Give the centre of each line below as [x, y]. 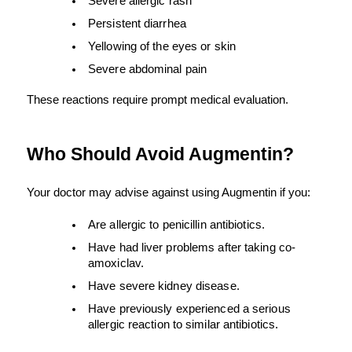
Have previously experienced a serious [189, 309]
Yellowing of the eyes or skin [162, 47]
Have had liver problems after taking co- [192, 248]
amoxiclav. [116, 264]
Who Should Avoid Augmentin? [160, 154]
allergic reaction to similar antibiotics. [183, 325]
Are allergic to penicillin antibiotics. [176, 225]
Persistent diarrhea [137, 24]
